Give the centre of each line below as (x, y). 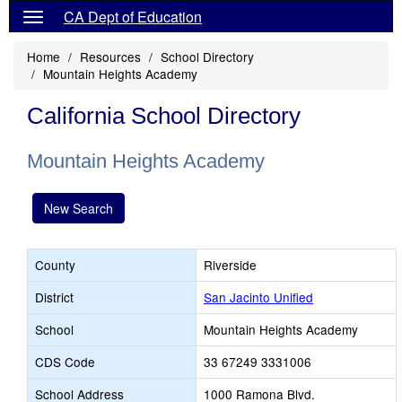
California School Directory (164, 116)
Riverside (230, 265)
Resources (110, 57)
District (54, 297)
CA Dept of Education (133, 17)
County (55, 265)
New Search (79, 208)
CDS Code (65, 362)
